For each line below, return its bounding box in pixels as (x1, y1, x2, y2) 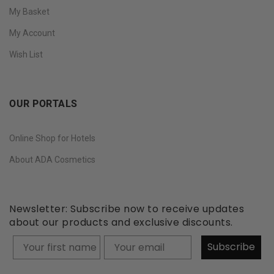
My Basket (9, 6, 50, 17)
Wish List (9, 49, 43, 59)
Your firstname (12, 235, 91, 250)
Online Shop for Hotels (9, 133, 95, 143)
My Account (9, 28, 55, 38)
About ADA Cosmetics (9, 154, 95, 165)
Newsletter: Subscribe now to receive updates (9, 201, 244, 216)
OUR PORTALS (9, 97, 78, 109)
